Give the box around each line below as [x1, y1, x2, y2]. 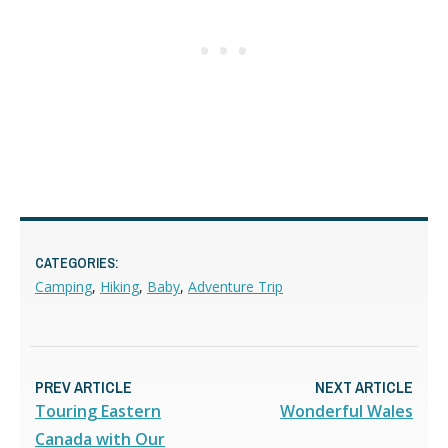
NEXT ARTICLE [315, 375, 413, 398]
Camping [35, 276, 92, 296]
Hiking [100, 276, 139, 296]
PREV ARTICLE [35, 375, 132, 398]
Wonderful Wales [280, 399, 413, 422]
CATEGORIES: [35, 253, 119, 272]
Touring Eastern [35, 399, 161, 422]
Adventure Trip [188, 276, 283, 296]
